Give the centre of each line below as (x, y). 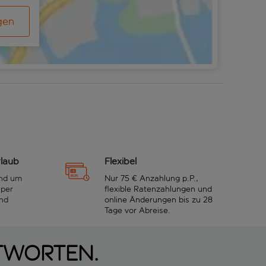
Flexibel (121, 161)
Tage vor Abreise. (137, 210)
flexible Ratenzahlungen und (158, 189)
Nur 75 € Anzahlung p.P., (151, 178)
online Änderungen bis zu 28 (159, 199)
